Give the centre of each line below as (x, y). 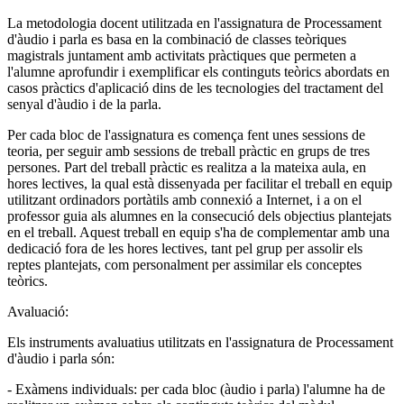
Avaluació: (40, 312)
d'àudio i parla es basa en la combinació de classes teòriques (177, 40)
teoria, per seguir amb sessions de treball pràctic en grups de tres (188, 151)
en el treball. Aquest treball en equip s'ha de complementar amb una (198, 233)
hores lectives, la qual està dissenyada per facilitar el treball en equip (200, 184)
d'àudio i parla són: (61, 359)
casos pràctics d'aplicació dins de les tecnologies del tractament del (195, 88)
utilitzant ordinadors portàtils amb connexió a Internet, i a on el (184, 200)
